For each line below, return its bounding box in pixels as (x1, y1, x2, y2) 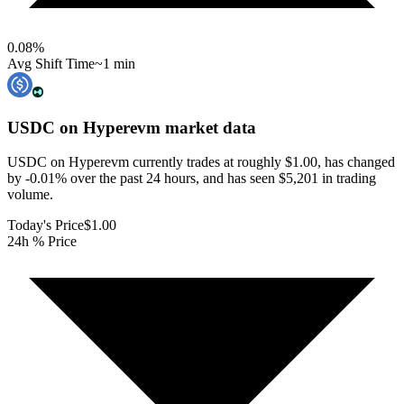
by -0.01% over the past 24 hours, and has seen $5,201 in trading (7, 170, 376, 187)
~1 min (95, 55, 135, 71)
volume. (7, 187, 53, 203)
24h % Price (7, 234, 77, 250)
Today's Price (7, 217, 84, 234)
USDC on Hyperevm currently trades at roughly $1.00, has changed (7, 154, 395, 170)
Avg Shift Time (7, 55, 95, 71)
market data (161, 117, 256, 137)
